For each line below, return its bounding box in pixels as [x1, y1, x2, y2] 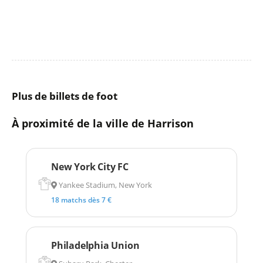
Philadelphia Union [51, 238, 140, 252]
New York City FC [51, 160, 129, 173]
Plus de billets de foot [12, 89, 117, 103]
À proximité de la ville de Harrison [12, 116, 194, 130]
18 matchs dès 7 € [51, 194, 112, 205]
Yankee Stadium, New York [56, 179, 152, 190]
